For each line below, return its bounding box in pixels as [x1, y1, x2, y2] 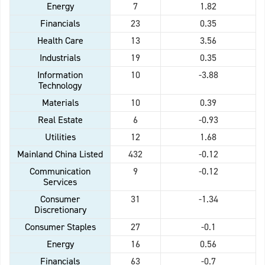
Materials [41, 96, 79, 109]
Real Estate [37, 114, 83, 127]
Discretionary [34, 203, 86, 216]
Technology [38, 79, 82, 92]
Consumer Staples [24, 221, 96, 234]
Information [37, 69, 83, 82]
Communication [30, 165, 91, 178]
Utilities [44, 131, 76, 144]
